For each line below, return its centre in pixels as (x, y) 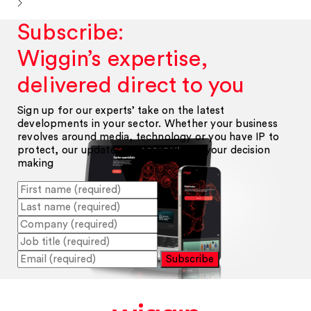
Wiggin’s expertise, (112, 59)
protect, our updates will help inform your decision (144, 151)
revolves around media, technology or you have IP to (149, 137)
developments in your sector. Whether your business (148, 124)
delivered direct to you (131, 86)
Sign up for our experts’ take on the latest (121, 111)
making (36, 164)
